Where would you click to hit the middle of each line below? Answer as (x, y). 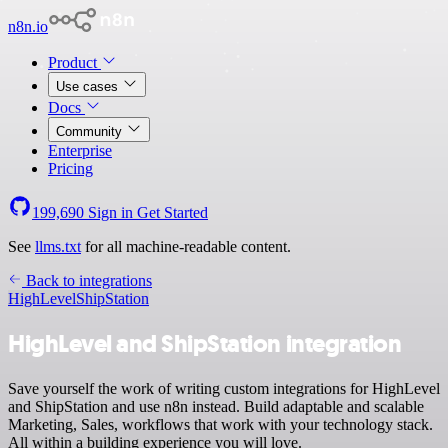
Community (91, 131)
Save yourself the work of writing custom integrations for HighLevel (224, 388)
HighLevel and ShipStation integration (205, 343)
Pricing (70, 168)
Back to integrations (87, 280)
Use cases (89, 86)
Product (74, 62)
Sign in (110, 212)
